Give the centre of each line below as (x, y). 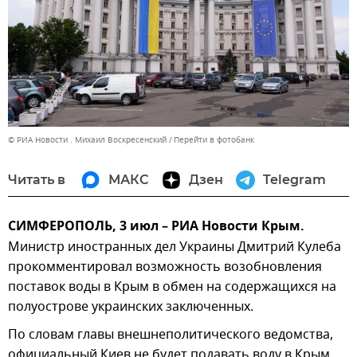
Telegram (294, 179)
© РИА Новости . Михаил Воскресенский (87, 139)
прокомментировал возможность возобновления (165, 267)
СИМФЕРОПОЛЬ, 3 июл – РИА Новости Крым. (156, 227)
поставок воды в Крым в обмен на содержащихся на (172, 286)
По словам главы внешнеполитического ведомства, (171, 334)
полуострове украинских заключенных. (132, 306)
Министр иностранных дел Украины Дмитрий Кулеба (175, 247)
